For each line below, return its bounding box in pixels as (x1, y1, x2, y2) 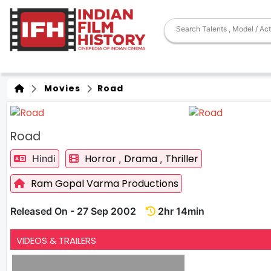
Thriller (165, 151, 198, 166)
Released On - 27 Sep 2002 (10, 204, 146, 217)
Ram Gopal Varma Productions (31, 176, 178, 191)
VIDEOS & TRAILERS (16, 233, 96, 247)
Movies (39, 82, 80, 94)
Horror (85, 151, 119, 166)
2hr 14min (155, 204, 204, 217)
